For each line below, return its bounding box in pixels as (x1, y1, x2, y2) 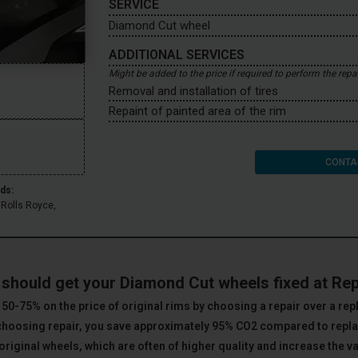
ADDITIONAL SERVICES (109, 46, 245, 62)
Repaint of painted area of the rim (109, 104, 286, 118)
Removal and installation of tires (109, 83, 278, 98)
